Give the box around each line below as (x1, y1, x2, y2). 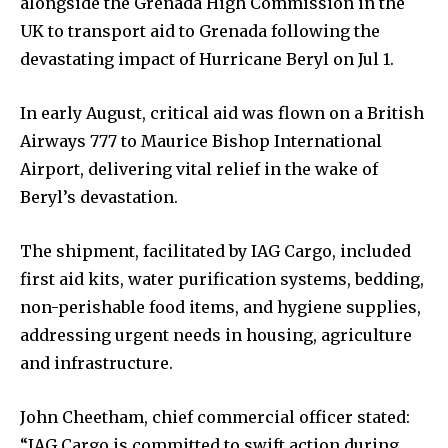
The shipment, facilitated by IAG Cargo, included (20, 241, 411, 262)
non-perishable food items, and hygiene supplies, (20, 297, 421, 318)
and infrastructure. (20, 353, 173, 374)
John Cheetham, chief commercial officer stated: (20, 407, 410, 428)
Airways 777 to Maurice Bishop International (20, 131, 382, 152)
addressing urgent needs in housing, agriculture (20, 325, 412, 346)
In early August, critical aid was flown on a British (20, 103, 424, 124)
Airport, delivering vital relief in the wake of (20, 159, 378, 180)
